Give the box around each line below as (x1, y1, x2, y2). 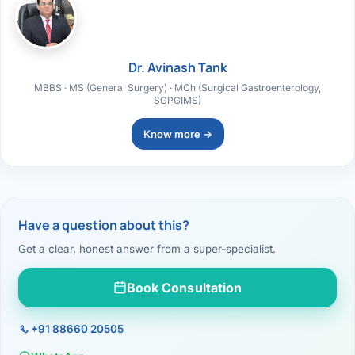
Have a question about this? (18, 216, 189, 234)
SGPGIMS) (154, 94, 201, 106)
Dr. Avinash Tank (128, 58, 227, 76)
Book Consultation (126, 279, 242, 296)
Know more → (143, 127, 212, 140)
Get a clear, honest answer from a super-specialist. (18, 242, 276, 255)
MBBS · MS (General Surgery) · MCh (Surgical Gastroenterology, (34, 81, 321, 94)
